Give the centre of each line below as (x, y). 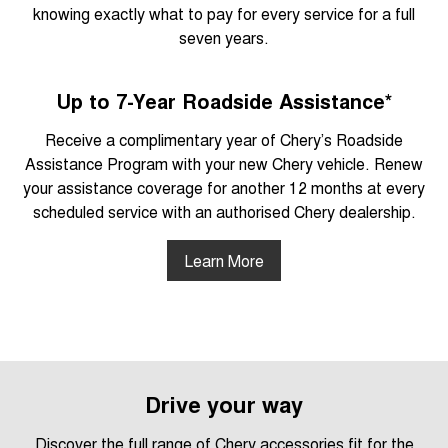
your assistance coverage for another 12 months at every (224, 188)
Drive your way (224, 404)
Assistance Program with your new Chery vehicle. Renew (224, 164)
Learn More (224, 261)
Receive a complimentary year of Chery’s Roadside (224, 140)
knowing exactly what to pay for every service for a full (224, 14)
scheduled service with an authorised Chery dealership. (224, 212)
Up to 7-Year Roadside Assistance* (224, 101)
